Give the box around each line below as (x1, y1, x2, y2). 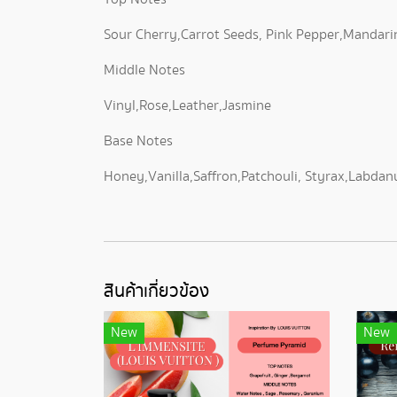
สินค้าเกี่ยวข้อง (104, 278, 209, 305)
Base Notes (104, 131, 173, 152)
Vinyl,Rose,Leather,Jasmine (104, 96, 271, 116)
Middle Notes (104, 60, 185, 81)
